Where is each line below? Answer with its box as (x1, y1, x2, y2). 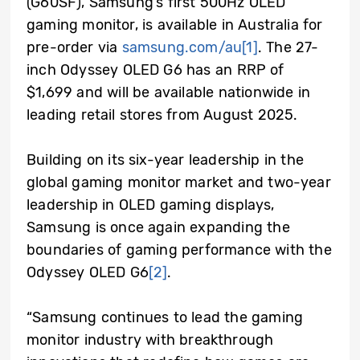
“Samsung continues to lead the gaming (27, 308, 304, 326)
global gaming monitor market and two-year (27, 173, 331, 191)
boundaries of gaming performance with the (27, 240, 332, 259)
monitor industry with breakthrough (27, 330, 274, 349)
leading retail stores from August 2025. (27, 105, 298, 124)
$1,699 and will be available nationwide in (27, 83, 311, 101)
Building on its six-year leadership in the (27, 150, 305, 169)
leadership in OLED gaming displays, (27, 195, 275, 214)
